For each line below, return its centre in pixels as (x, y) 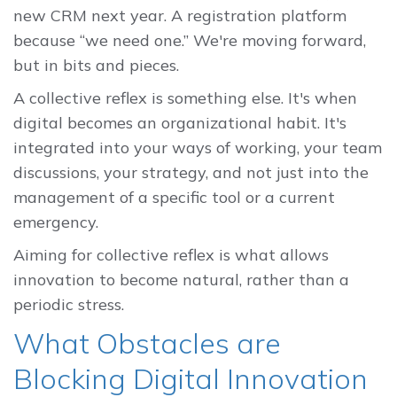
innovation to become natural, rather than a (181, 279)
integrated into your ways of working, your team (198, 148)
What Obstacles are (147, 343)
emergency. (56, 222)
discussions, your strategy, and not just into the (191, 173)
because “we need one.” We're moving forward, (190, 41)
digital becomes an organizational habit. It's (180, 123)
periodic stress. (69, 304)
